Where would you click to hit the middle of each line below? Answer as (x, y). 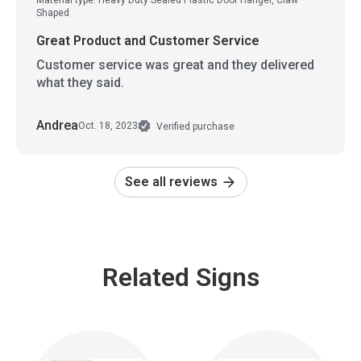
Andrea (57, 125)
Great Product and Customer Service (148, 40)
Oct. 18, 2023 (108, 126)
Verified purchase (194, 126)
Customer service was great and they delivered (175, 64)
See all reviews (172, 181)
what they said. (80, 82)
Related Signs (180, 277)
